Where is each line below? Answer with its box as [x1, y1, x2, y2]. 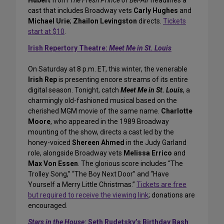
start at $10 [28, 27, 64, 36]
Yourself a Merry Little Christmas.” [28, 180, 136, 189]
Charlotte [161, 107, 192, 115]
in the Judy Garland [124, 138, 186, 147]
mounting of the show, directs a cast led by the [28, 128, 174, 136]
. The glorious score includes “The [78, 159, 183, 168]
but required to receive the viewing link [28, 191, 148, 199]
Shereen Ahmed [72, 138, 124, 147]
